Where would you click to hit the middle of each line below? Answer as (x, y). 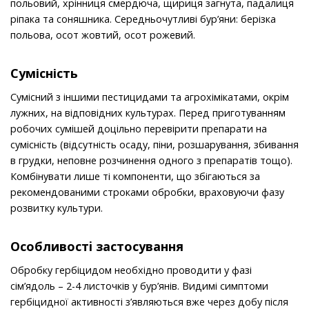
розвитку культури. (57, 208)
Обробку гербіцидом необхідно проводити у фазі (131, 270)
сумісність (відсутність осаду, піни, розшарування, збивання (154, 145)
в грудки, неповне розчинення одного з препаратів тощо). (151, 161)
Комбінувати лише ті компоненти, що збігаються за (135, 177)
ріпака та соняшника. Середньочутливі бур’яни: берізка (143, 19)
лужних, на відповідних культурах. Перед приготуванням (148, 113)
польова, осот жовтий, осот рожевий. (103, 35)
